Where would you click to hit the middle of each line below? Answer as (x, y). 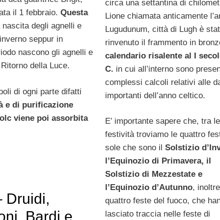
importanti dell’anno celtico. (155, 95)
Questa (74, 13)
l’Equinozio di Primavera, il (158, 161)
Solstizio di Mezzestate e (153, 174)
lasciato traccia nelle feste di (157, 214)
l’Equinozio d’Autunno (149, 188)
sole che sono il (135, 148)
